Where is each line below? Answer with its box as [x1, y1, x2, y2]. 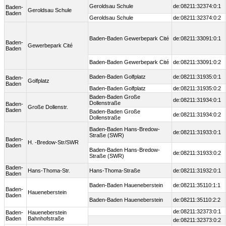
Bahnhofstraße [28, 215, 64, 222]
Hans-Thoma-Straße [89, 167, 140, 174]
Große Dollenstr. [28, 104, 68, 110]
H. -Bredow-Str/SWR [28, 139, 79, 146]
